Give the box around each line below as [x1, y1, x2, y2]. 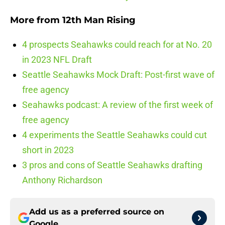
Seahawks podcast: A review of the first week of [22, 99, 213, 110]
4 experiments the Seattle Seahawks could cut [22, 130, 207, 141]
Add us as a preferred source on [29, 207, 164, 217]
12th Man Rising [62, 15, 136, 26]
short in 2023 [22, 145, 74, 156]
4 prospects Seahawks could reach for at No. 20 [22, 39, 212, 50]
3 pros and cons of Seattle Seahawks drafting [22, 160, 202, 171]
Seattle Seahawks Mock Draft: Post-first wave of [22, 69, 214, 80]
